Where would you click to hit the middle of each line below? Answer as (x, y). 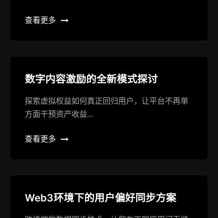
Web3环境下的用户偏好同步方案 (100, 198)
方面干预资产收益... (59, 114)
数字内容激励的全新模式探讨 (91, 79)
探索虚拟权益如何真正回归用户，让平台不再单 (107, 101)
